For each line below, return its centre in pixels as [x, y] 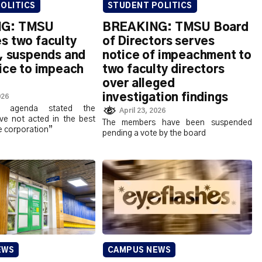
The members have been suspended [177, 123]
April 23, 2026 [143, 111]
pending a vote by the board [154, 134]
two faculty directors [163, 69]
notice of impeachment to [177, 55]
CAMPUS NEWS [139, 251]
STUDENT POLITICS [150, 6]
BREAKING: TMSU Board [175, 27]
